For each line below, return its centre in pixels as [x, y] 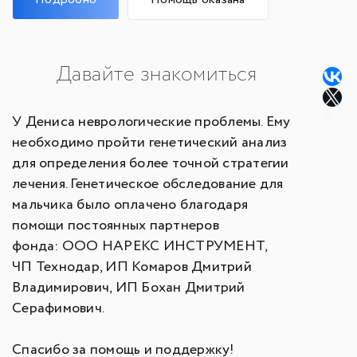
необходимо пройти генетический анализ [150, 143]
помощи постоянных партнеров [116, 226]
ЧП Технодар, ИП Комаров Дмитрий [132, 267]
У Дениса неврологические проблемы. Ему [151, 122]
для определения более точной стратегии [151, 163]
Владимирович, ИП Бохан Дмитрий [129, 288]
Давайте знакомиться [157, 75]
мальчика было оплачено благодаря [130, 205]
